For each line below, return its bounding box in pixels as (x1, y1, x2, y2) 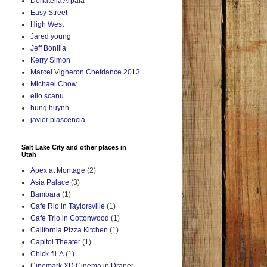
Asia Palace (30, 178, 69, 187)
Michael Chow (30, 80, 77, 89)
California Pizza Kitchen (30, 226, 108, 235)
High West (30, 20, 64, 29)
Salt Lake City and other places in (21, 144, 126, 151)
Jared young (30, 32, 71, 41)
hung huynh (30, 104, 69, 113)
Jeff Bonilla (30, 44, 66, 53)
